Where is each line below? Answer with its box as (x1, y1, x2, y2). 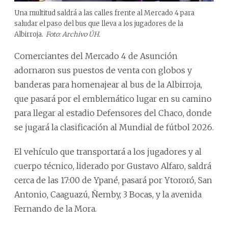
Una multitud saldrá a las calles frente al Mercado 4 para (14, 8, 194, 17)
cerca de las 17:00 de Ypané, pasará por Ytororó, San (14, 175, 212, 185)
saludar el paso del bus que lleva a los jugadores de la (14, 19, 183, 28)
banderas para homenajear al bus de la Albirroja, (14, 79, 202, 90)
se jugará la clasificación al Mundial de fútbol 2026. (14, 122, 214, 132)
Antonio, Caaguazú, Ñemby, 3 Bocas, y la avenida (14, 189, 202, 199)
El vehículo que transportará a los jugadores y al (14, 146, 202, 157)
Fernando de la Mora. (14, 203, 97, 214)
